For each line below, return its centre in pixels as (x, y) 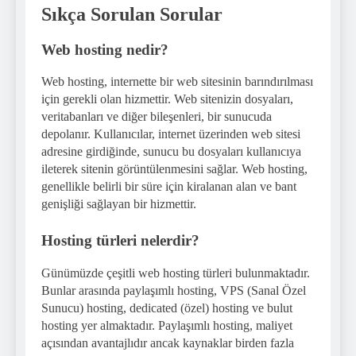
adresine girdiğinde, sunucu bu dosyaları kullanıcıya (171, 152)
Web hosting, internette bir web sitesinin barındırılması (177, 82)
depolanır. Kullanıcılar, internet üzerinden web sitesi (171, 134)
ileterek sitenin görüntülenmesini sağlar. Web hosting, (174, 169)
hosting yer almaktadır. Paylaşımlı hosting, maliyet (167, 325)
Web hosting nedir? (105, 49)
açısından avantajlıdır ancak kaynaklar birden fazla (168, 343)
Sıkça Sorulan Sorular (132, 14)
